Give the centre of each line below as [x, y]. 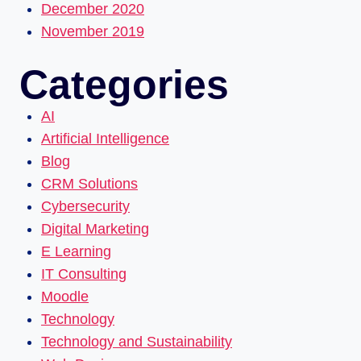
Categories [124, 84]
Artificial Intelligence [105, 138]
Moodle [65, 296]
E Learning [76, 251]
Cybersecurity [85, 206]
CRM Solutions [89, 183]
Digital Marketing [95, 228]
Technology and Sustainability [137, 341]
